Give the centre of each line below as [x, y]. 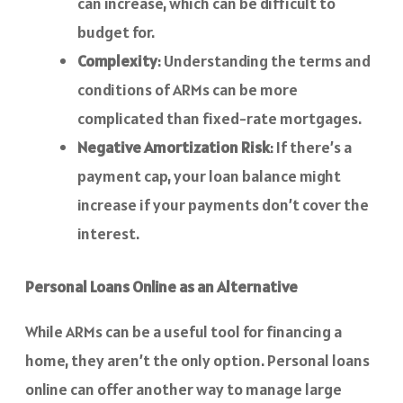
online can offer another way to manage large [184, 390]
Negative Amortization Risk [174, 148]
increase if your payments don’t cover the [223, 205]
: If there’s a [311, 148]
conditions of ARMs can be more [188, 90]
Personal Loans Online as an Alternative [161, 287]
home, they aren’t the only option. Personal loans [197, 361]
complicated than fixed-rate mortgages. [219, 119]
